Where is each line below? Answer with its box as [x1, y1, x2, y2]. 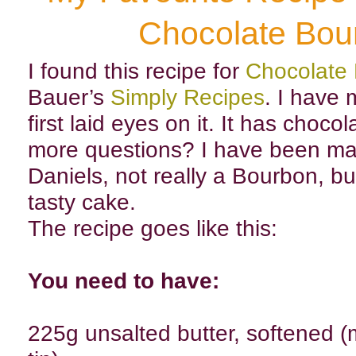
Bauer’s [28, 84, 110, 110]
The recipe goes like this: [28, 215, 277, 241]
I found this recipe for [28, 58, 246, 83]
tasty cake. [28, 189, 136, 215]
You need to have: [28, 268, 219, 293]
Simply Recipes [110, 84, 265, 110]
